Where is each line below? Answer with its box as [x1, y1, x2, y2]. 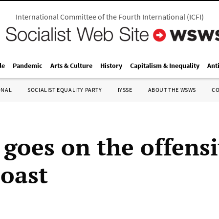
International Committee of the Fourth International [15, 12, 185, 22]
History [100, 61, 122, 70]
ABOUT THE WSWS [148, 86, 196, 93]
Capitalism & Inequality [130, 61, 199, 70]
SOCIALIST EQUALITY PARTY [27, 86, 102, 93]
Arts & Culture [50, 61, 92, 70]
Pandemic [13, 61, 43, 70]
